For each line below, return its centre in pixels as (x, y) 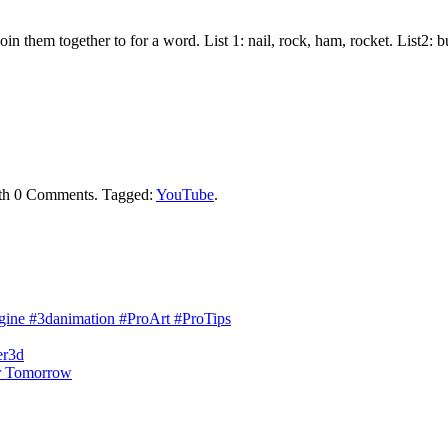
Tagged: (127, 194)
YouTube (185, 194)
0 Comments (54, 194)
